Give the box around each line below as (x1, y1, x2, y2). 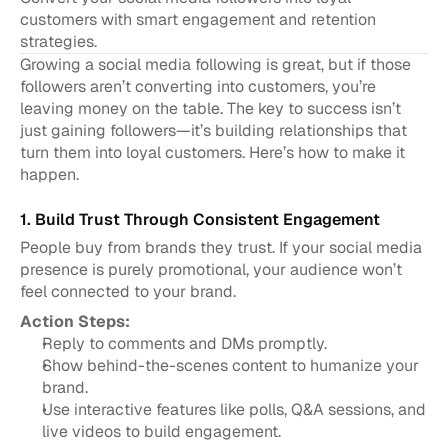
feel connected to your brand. (20, 281, 236, 302)
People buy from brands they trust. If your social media (20, 237, 422, 258)
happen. (20, 164, 79, 185)
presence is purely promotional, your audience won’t (20, 259, 402, 280)
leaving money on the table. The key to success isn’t (20, 98, 401, 119)
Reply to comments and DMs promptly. (42, 333, 327, 354)
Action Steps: (20, 311, 130, 332)
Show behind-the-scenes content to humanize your (42, 355, 419, 376)
